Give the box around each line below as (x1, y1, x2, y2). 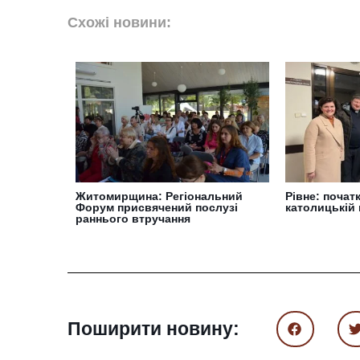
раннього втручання (76, 211, 190, 225)
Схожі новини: (67, 14, 171, 31)
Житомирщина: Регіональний (76, 189, 243, 202)
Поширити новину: (67, 318, 239, 340)
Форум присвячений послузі (76, 200, 238, 214)
